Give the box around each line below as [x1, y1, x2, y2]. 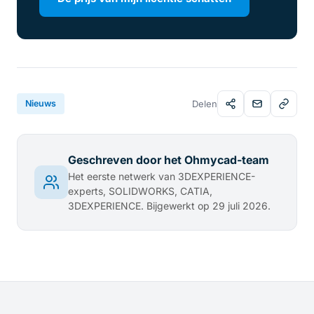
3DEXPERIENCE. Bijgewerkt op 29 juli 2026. [68, 200, 271, 212]
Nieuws [25, 98, 56, 109]
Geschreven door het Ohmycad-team [68, 153, 269, 168]
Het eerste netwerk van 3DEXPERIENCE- [68, 170, 255, 183]
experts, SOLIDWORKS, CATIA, [68, 185, 212, 198]
